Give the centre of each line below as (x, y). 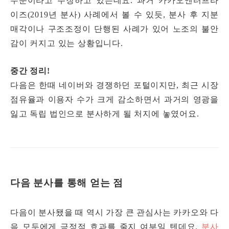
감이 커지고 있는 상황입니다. (68, 43)
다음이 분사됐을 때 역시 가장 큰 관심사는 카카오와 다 (114, 213)
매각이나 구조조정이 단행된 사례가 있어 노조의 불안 (114, 29)
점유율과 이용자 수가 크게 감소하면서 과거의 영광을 (114, 100)
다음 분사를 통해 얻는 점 (67, 183)
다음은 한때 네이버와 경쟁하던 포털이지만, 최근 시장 (114, 85)
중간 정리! (30, 71)
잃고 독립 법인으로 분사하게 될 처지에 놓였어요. (105, 114)
